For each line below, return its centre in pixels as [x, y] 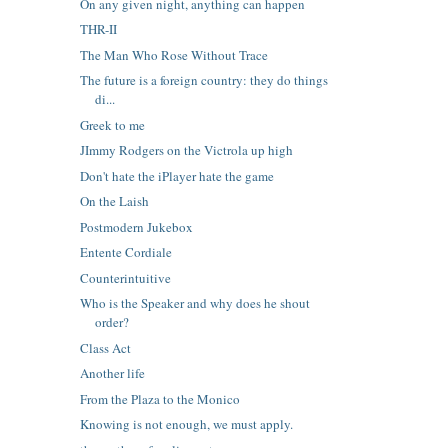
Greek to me [113, 124]
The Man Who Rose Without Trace [174, 54]
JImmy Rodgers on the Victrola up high [187, 150]
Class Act [106, 347]
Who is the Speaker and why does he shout [195, 303]
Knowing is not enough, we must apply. [187, 424]
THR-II [99, 29]
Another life [113, 373]
